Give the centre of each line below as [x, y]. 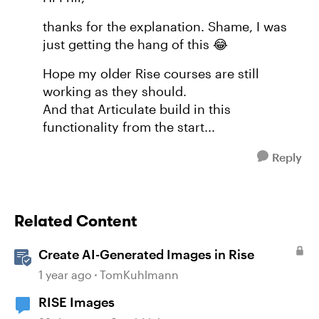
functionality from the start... [129, 127]
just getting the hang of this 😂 [135, 44]
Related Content [75, 221]
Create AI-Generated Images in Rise [146, 254]
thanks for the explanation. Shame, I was [165, 26]
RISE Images [77, 302]
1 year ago [65, 274]
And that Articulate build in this [137, 109]
